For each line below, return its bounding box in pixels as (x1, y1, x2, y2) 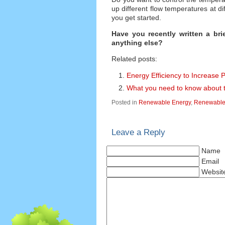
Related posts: (111, 55, 157, 63)
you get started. (111, 13, 161, 22)
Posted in (111, 99, 139, 106)
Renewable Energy (139, 99, 191, 106)
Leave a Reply (111, 127, 165, 137)
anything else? (111, 39, 163, 47)
